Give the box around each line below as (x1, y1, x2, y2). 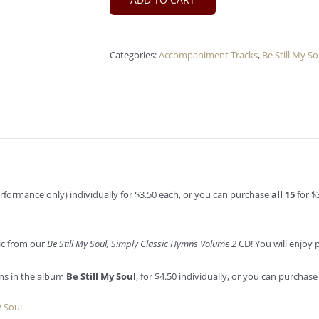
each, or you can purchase (159, 188, 271, 201)
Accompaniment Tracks (159, 48, 258, 61)
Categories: (110, 48, 159, 61)
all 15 (271, 188, 295, 201)
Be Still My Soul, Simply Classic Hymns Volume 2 (47, 237, 236, 250)
